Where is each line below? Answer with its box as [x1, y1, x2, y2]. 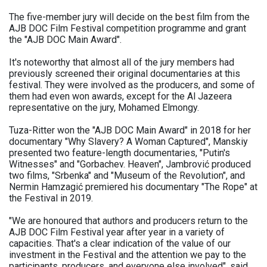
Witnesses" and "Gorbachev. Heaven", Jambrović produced [9, 159, 251, 170]
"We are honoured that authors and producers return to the [9, 215, 248, 227]
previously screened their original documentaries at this [9, 68, 240, 80]
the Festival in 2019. [9, 193, 93, 204]
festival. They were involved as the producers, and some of [9, 79, 255, 91]
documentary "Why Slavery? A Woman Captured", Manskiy [9, 136, 248, 148]
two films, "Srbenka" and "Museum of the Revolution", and [9, 170, 245, 182]
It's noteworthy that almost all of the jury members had [9, 57, 234, 69]
